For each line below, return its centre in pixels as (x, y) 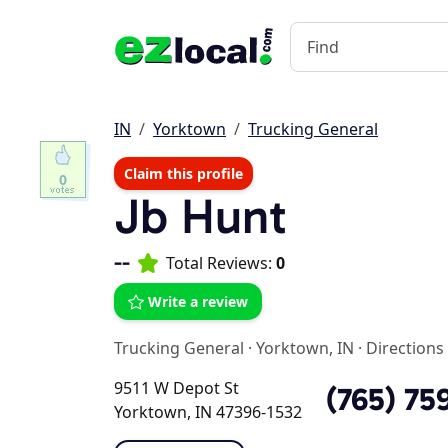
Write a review (198, 301)
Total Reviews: (221, 263)
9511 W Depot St (176, 388)
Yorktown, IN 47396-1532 (208, 412)
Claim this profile (183, 173)
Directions (405, 348)
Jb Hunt (200, 216)
